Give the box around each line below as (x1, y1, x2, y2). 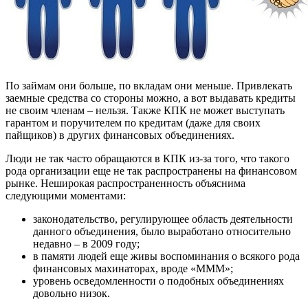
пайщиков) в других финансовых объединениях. (5, 129, 234, 141)
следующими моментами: (5, 189, 126, 201)
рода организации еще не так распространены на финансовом (5, 164, 297, 177)
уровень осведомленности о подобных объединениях (33, 274, 284, 287)
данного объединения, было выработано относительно (33, 225, 291, 237)
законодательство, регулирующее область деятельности (33, 212, 293, 225)
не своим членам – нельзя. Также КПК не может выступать (5, 104, 285, 116)
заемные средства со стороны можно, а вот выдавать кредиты (5, 91, 296, 104)
